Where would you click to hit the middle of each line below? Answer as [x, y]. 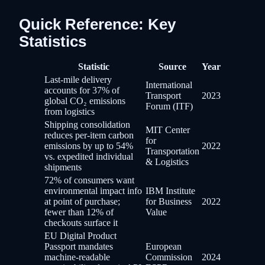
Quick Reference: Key [97, 25]
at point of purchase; [82, 202]
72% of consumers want [89, 180]
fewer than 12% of [79, 212]
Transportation [172, 151]
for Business [169, 202]
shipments [63, 167]
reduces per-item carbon [89, 135]
